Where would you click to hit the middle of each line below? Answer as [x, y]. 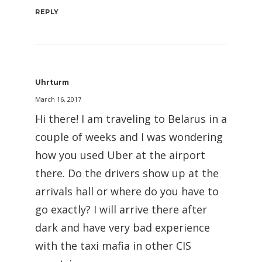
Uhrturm [52, 82]
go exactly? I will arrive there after [121, 210]
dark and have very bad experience [123, 228]
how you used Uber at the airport [120, 155]
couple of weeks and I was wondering [129, 137]
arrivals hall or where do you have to [127, 192]
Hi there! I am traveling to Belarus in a [131, 119]
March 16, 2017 [58, 99]
